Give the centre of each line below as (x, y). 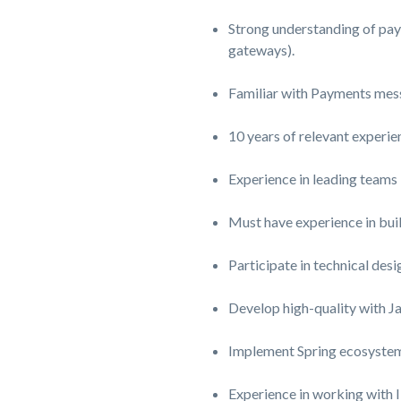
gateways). (261, 50)
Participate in (269, 264)
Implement (261, 350)
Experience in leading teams (312, 179)
